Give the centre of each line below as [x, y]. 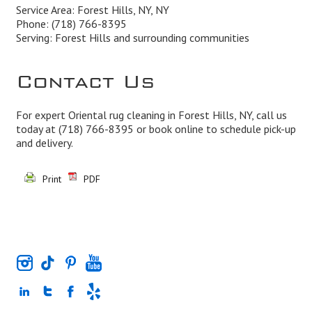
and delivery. [44, 143]
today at [37, 129]
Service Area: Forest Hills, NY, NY [92, 10]
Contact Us [85, 76]
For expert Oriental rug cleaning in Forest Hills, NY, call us [151, 115]
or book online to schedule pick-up [214, 129]
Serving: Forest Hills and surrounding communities [132, 38]
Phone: [33, 24]
